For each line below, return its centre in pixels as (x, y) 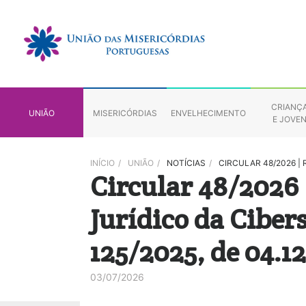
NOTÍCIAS (186, 163)
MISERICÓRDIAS (125, 113)
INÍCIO (102, 163)
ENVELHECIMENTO (209, 113)
